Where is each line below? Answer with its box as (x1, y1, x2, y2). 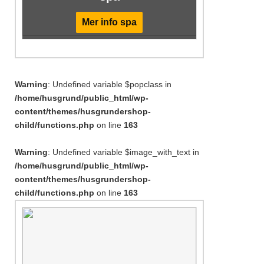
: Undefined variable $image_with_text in (48, 147, 199, 157)
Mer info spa (82, 17, 137, 27)
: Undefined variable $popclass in (48, 80, 171, 89)
